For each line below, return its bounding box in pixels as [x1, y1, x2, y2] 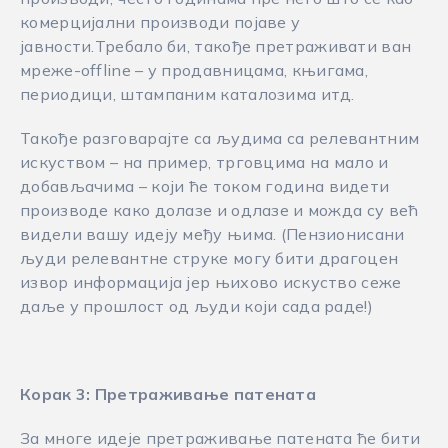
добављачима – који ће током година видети [20, 176, 390, 196]
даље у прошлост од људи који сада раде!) [20, 296, 374, 316]
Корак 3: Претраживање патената [20, 384, 316, 404]
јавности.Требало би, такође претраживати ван [20, 36, 412, 56]
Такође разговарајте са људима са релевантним [20, 128, 420, 148]
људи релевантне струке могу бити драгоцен [20, 248, 399, 268]
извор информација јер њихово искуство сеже [20, 272, 402, 292]
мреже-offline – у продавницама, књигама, [20, 60, 368, 80]
